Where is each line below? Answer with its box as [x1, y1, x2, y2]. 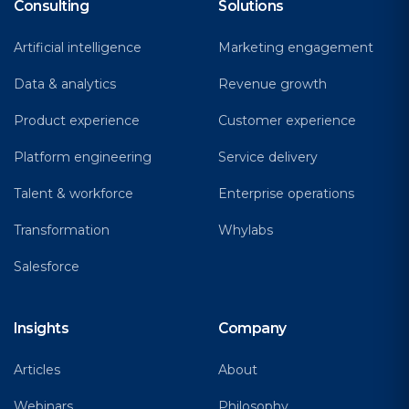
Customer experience [218, 112, 356, 130]
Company [218, 320, 287, 338]
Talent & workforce [14, 185, 133, 203]
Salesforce [14, 258, 79, 276]
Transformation [14, 222, 110, 239]
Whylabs [218, 222, 273, 239]
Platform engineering [14, 149, 152, 166]
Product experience [14, 112, 140, 130]
